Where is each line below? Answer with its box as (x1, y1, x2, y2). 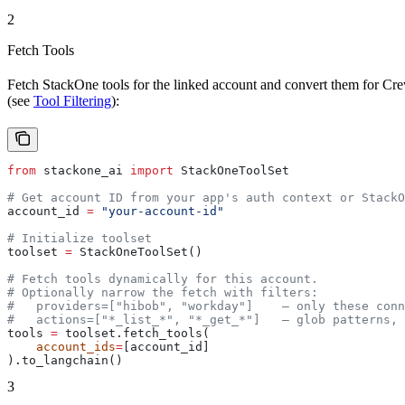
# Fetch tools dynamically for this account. (7, 272, 318, 287)
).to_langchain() (7, 353, 123, 368)
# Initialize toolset (7, 231, 152, 246)
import (130, 164, 174, 178)
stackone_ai (36, 164, 130, 178)
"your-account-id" (94, 204, 224, 219)
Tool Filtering (33, 93, 111, 109)
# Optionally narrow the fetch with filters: (7, 286, 318, 300)
